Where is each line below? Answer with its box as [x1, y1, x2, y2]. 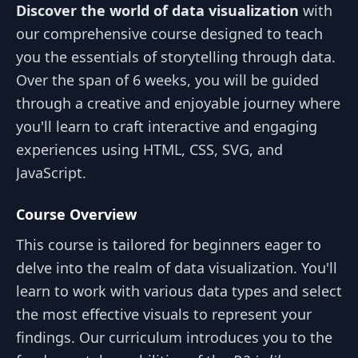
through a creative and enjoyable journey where [16, 93, 340, 113]
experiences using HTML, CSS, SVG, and [16, 140, 283, 159]
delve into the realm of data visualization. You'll [16, 257, 337, 277]
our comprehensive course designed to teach [16, 24, 323, 43]
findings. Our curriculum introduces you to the [16, 327, 332, 347]
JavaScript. [16, 163, 86, 182]
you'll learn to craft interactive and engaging [16, 117, 317, 136]
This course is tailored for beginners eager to [16, 234, 321, 254]
